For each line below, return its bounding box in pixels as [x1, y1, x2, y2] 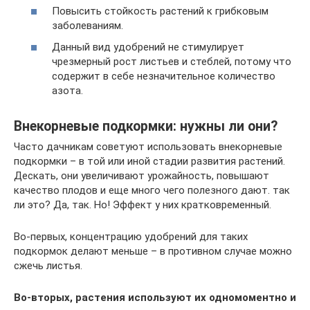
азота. [52, 84, 83, 98]
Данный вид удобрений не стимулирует [52, 41, 244, 54]
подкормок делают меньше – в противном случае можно [14, 245, 292, 258]
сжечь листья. [14, 259, 82, 273]
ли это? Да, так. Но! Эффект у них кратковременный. [14, 199, 271, 212]
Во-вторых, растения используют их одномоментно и [14, 291, 296, 304]
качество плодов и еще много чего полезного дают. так [14, 184, 290, 197]
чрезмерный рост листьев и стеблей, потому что [52, 55, 291, 69]
